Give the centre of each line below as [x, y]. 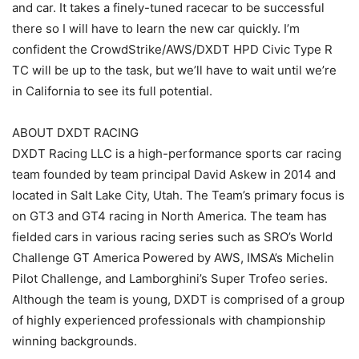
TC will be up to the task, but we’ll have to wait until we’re [174, 71]
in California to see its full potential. [112, 91]
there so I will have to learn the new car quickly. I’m [156, 29]
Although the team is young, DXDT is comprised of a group [178, 300]
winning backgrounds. [75, 341]
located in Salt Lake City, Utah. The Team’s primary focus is [178, 196]
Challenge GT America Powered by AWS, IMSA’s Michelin [173, 258]
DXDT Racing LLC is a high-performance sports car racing [177, 154]
